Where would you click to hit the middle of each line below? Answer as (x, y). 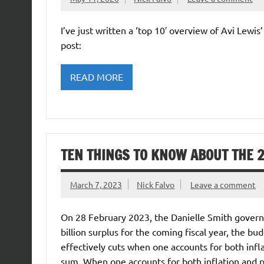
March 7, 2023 (96, 185)
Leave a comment (223, 185)
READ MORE (96, 77)
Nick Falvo (156, 185)
